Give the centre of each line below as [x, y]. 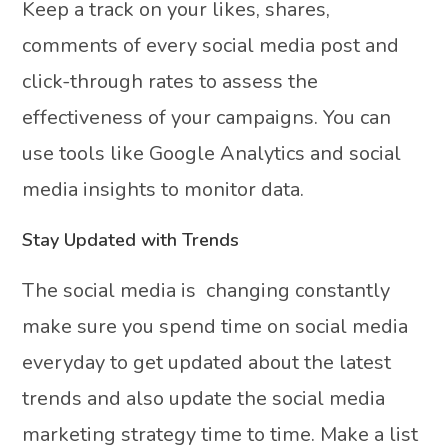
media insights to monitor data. [163, 189]
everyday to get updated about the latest [207, 362]
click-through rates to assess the [170, 81]
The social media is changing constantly [206, 290]
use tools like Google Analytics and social [212, 153]
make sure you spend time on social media [215, 326]
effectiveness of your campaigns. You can [207, 117]
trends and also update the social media [204, 398]
